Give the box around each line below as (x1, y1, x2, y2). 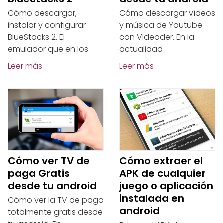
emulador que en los (8, 43, 88, 55)
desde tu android (8, 179, 97, 193)
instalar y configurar (8, 19, 86, 31)
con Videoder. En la (119, 31, 194, 43)
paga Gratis (8, 166, 70, 181)
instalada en (119, 191, 184, 206)
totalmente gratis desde (8, 206, 103, 218)
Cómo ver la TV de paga (8, 194, 104, 206)
